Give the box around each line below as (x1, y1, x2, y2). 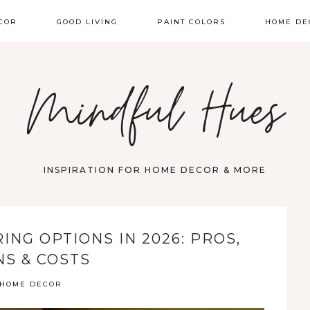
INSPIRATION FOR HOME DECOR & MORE (44, 165, 266, 175)
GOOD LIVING (57, 17, 118, 26)
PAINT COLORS (157, 17, 226, 26)
